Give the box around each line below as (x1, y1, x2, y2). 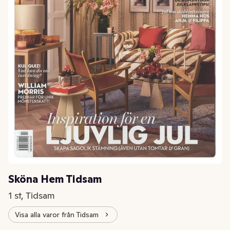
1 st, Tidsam (8, 189, 55, 202)
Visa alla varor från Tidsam (15, 209, 99, 219)
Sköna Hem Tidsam (8, 172, 102, 186)
